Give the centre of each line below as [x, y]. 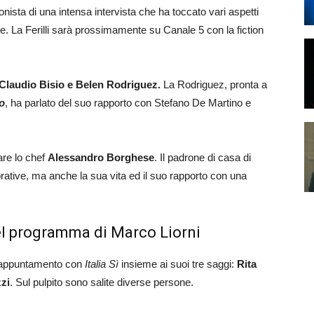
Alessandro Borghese [101, 157]
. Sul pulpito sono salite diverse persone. [102, 282]
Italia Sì [102, 264]
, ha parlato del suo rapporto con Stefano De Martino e [128, 103]
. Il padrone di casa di [203, 157]
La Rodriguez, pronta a [214, 84]
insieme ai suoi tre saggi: [178, 264]
